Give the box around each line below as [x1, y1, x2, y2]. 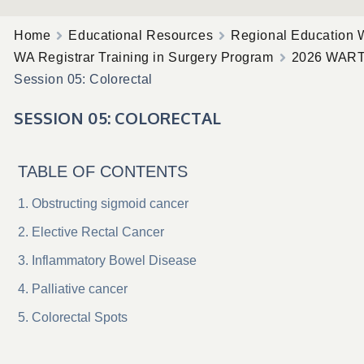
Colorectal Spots [32, 310, 128, 324]
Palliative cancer [32, 282, 128, 296]
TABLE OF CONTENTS [18, 162, 188, 180]
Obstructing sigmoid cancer [32, 197, 189, 210]
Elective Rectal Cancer [32, 225, 165, 239]
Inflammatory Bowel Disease [32, 253, 197, 267]
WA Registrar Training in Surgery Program [14, 50, 274, 64]
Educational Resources [68, 28, 214, 42]
